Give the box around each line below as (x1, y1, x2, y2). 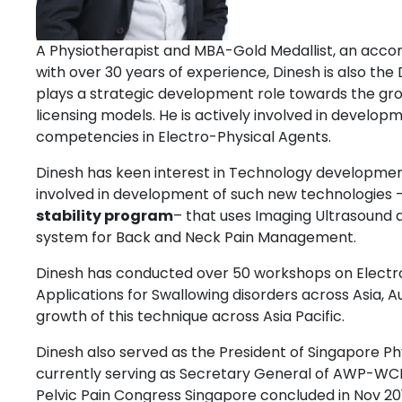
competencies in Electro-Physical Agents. (36, 127, 331, 148)
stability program (36, 205, 173, 227)
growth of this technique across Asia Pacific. (36, 306, 345, 328)
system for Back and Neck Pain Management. (36, 227, 356, 249)
